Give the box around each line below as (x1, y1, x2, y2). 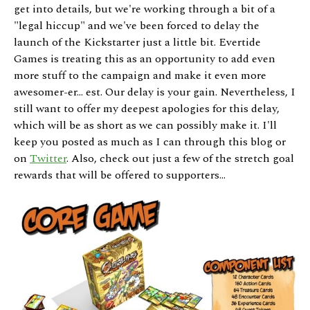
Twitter (30, 150, 66, 167)
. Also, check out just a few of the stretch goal (66, 150, 294, 167)
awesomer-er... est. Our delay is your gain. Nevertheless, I (14, 84, 295, 101)
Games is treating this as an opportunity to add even (14, 51, 275, 68)
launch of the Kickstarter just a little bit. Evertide (14, 34, 261, 51)
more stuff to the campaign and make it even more (14, 67, 266, 84)
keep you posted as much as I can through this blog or (14, 134, 286, 151)
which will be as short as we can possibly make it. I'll (14, 117, 277, 134)
